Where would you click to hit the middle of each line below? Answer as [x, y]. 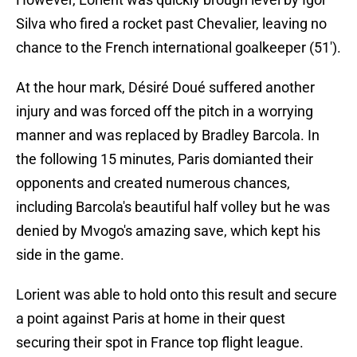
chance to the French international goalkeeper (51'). [178, 48]
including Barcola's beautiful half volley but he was [173, 207]
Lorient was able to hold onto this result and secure [177, 295]
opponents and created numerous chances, [153, 183]
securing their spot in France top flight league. [160, 343]
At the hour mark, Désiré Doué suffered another [165, 88]
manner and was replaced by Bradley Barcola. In [168, 135]
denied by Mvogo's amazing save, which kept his [168, 231]
